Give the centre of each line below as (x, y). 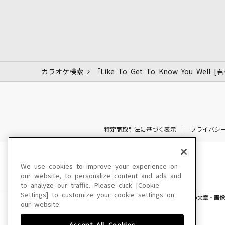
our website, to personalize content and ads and (101, 176)
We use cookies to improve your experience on (99, 166)
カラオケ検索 (62, 72)
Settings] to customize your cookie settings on (97, 195)
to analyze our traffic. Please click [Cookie (90, 186)
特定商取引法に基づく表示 (140, 129)
